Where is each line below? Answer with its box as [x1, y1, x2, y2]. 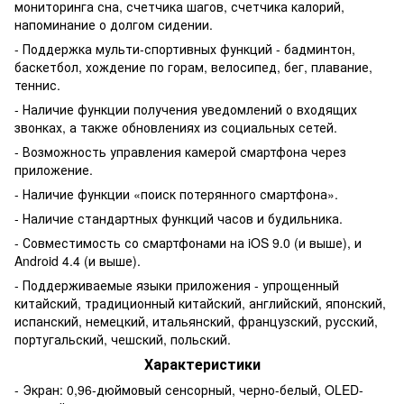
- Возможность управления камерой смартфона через [14, 142, 346, 161]
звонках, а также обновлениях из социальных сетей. [14, 117, 337, 136]
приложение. [14, 160, 93, 179]
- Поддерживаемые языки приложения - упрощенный [14, 275, 339, 294]
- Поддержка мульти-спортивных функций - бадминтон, [14, 39, 355, 58]
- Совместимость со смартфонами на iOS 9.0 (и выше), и [14, 233, 362, 252]
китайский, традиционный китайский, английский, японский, [14, 293, 386, 312]
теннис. [14, 75, 60, 94]
